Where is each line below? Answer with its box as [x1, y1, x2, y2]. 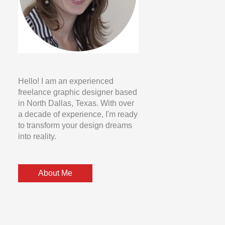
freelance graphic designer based [18, 87, 137, 96]
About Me [38, 169, 72, 178]
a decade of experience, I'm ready [18, 109, 138, 119]
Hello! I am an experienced [18, 76, 114, 85]
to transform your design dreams [18, 121, 132, 130]
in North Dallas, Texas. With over [18, 98, 134, 107]
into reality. [18, 132, 56, 141]
